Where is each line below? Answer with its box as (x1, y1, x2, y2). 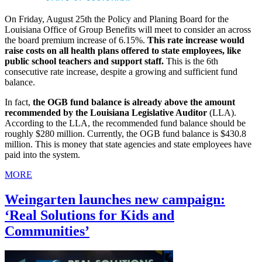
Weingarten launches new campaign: (5, 191, 225, 207)
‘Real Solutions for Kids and (5, 207, 174, 223)
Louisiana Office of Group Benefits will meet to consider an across (5, 24, 251, 35)
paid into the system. (5, 149, 80, 160)
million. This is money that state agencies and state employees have (5, 139, 251, 149)
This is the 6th (166, 56, 218, 66)
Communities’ (5, 223, 89, 239)
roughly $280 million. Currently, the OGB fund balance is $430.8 (5, 128, 246, 139)
